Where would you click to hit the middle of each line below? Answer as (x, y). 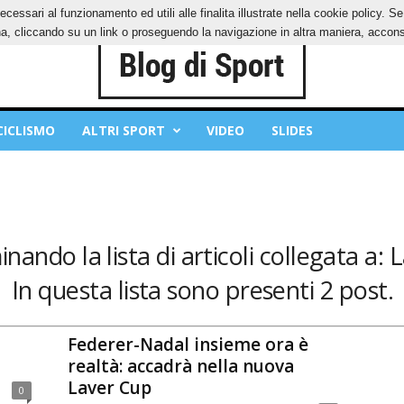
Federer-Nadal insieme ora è (188, 344)
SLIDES (292, 130)
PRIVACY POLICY (69, 13)
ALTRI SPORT (123, 130)
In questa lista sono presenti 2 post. (202, 290)
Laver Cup (109, 387)
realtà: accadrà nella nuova (180, 366)
